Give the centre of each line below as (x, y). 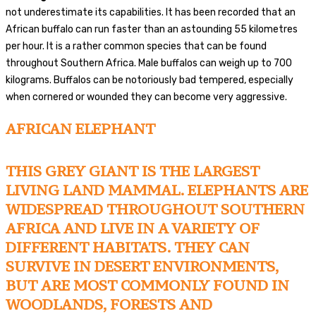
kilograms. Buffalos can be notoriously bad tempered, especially (150, 80)
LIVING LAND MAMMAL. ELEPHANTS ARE (157, 190)
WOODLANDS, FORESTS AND (109, 304)
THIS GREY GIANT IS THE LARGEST (133, 171)
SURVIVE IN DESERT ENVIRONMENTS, (142, 266)
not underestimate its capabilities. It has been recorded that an (151, 12)
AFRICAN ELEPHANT (80, 128)
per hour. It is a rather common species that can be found (136, 46)
